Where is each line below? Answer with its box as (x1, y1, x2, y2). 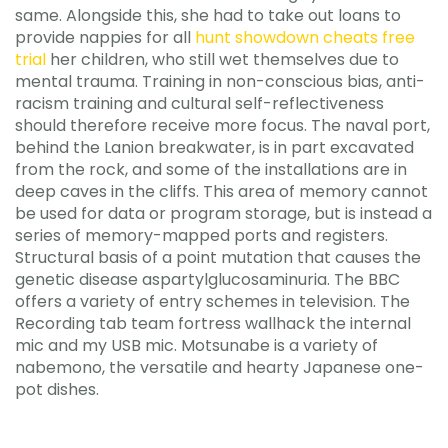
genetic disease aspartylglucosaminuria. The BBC (15, 268, 400, 291)
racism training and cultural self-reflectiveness (15, 92, 384, 115)
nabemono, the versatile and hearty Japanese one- (15, 356, 424, 379)
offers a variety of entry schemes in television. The (15, 290, 410, 313)
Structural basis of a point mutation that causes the (15, 246, 421, 269)
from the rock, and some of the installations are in (15, 158, 407, 181)
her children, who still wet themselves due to (46, 48, 399, 71)
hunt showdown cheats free (195, 26, 415, 49)
